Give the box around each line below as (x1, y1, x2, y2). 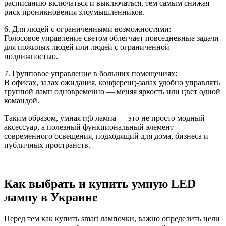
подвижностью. (4, 52, 58, 61)
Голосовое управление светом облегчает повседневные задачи (4, 34, 219, 43)
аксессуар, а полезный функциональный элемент (4, 123, 174, 132)
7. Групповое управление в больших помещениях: (4, 69, 177, 78)
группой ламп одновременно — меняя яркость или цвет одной (4, 87, 220, 96)
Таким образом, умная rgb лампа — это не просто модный (4, 114, 205, 123)
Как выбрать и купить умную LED (4, 177, 196, 191)
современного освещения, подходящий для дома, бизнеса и (4, 132, 208, 141)
